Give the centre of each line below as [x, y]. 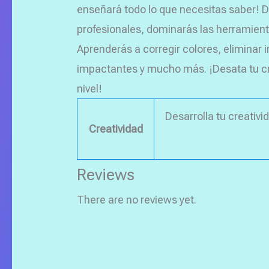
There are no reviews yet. [137, 199]
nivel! [89, 88]
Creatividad [116, 128]
